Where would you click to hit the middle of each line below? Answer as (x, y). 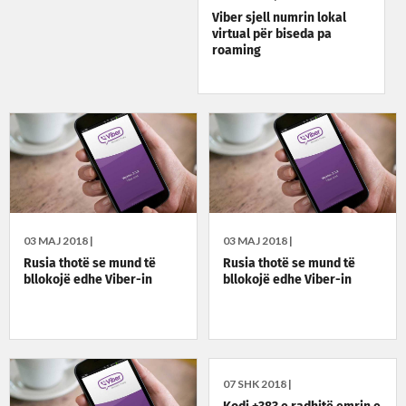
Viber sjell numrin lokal (279, 18)
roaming (236, 50)
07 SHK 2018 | (258, 383)
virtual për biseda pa (271, 34)
